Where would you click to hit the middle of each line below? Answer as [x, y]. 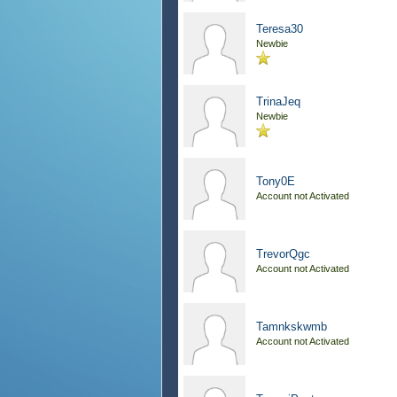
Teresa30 [280, 29]
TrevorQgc [283, 254]
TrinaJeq [278, 101]
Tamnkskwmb [292, 327]
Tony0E [276, 181]
